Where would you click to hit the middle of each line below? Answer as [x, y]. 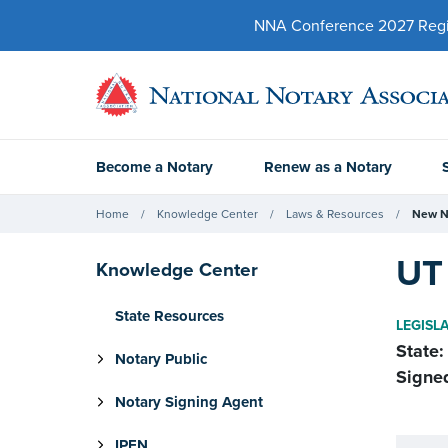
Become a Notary [154, 167]
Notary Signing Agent [189, 402]
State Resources [169, 316]
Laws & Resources [335, 213]
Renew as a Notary [327, 167]
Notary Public [161, 359]
